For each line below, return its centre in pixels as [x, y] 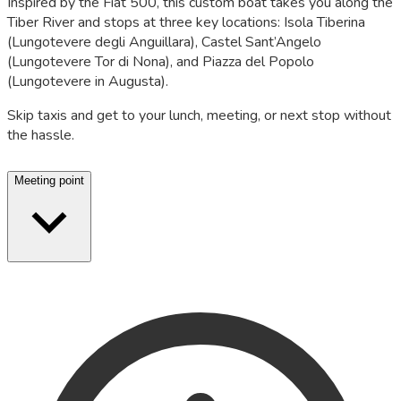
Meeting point [49, 180]
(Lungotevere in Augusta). [88, 82]
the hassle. [41, 136]
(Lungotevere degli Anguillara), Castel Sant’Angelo [164, 43]
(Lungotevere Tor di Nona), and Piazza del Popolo [161, 62]
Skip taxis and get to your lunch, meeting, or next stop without [199, 116]
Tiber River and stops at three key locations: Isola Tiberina [186, 23]
